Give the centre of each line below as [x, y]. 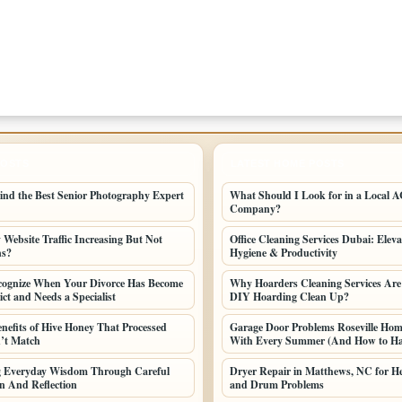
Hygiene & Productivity [283, 253]
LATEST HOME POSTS [287, 163]
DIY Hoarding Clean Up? [289, 297]
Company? [255, 209]
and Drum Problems [276, 385]
